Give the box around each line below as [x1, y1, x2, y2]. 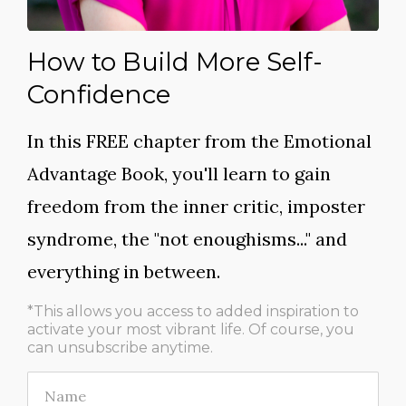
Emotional [284, 129, 372, 152]
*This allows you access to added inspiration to [27, 302, 359, 320]
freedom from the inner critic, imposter [27, 194, 365, 217]
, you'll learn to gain [164, 161, 331, 185]
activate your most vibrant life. [27, 320, 248, 338]
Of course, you [248, 320, 354, 338]
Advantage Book [27, 161, 164, 185]
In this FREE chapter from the [27, 129, 284, 152]
